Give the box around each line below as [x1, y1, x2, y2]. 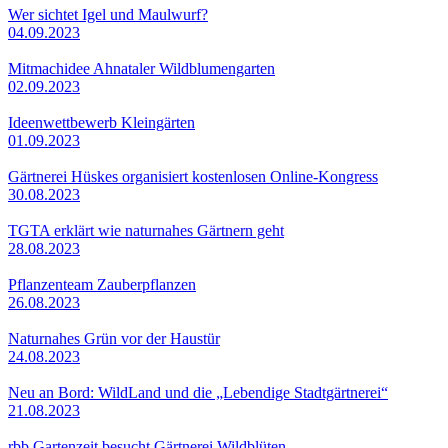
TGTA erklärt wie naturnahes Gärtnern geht [8, 221, 284, 239]
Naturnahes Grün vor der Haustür [8, 329, 220, 347]
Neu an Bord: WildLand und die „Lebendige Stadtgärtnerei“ [8, 383, 388, 401]
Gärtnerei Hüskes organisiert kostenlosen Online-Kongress [8, 167, 378, 185]
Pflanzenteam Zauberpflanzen [8, 275, 196, 293]
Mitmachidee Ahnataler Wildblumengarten [8, 59, 275, 77]
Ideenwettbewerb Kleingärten [8, 113, 195, 131]
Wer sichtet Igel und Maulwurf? [8, 5, 208, 23]
